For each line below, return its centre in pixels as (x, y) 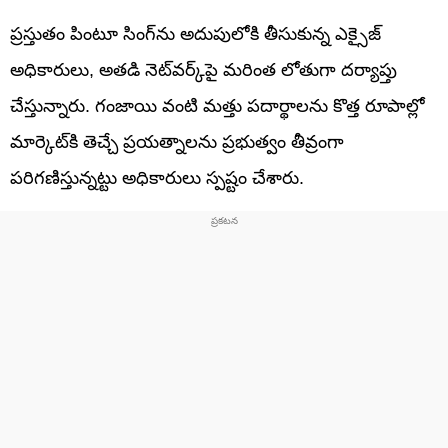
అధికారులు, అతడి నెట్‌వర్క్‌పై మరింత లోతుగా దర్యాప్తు (203, 69)
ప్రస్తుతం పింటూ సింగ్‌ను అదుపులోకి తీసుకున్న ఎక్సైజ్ (195, 33)
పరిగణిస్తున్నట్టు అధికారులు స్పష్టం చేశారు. (157, 177)
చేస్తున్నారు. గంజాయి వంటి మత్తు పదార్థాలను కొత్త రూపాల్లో (217, 105)
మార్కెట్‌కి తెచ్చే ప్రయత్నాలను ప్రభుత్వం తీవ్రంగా (177, 141)
